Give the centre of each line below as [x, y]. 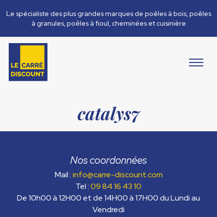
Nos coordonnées [108, 160]
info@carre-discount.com [117, 175]
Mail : [63, 175]
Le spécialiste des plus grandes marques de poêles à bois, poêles [108, 14]
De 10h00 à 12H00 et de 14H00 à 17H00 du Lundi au [108, 198]
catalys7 [108, 113]
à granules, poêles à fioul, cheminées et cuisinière [108, 23]
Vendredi [108, 210]
